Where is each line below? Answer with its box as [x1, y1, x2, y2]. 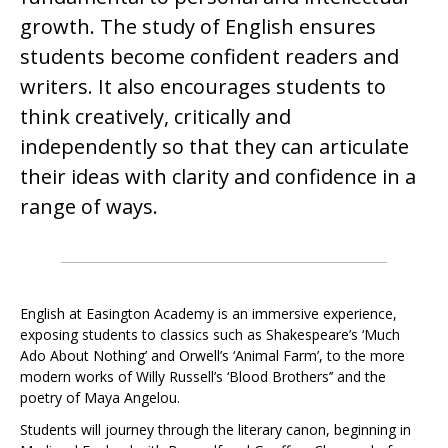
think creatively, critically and [20, 102, 291, 130]
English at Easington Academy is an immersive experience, [20, 303, 397, 323]
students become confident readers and [20, 42, 399, 70]
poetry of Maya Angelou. [20, 387, 180, 407]
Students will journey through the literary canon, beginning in [20, 419, 411, 439]
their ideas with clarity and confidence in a [20, 162, 416, 190]
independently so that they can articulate [20, 132, 409, 160]
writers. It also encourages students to [20, 72, 386, 100]
